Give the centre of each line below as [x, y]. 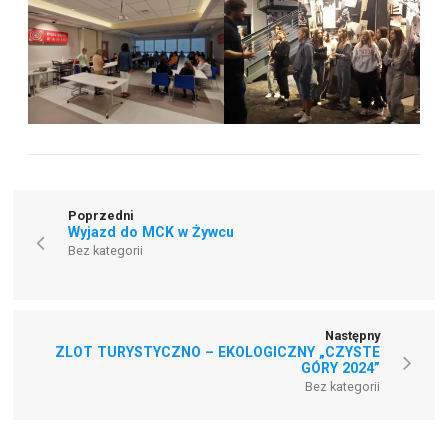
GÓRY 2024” [340, 367]
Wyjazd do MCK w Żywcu [151, 231]
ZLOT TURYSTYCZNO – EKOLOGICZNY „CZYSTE [217, 351]
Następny [352, 335]
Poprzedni [101, 215]
